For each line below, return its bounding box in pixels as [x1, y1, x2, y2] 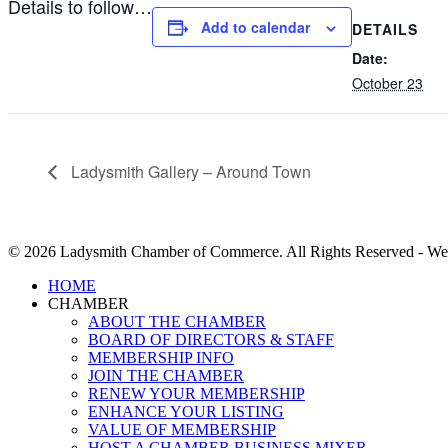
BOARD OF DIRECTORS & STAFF [88, 331, 334, 349]
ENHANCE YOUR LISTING [88, 403, 284, 421]
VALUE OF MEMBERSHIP [88, 421, 276, 439]
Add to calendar [201, 17, 310, 37]
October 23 [352, 72, 423, 93]
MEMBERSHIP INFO [88, 349, 234, 367]
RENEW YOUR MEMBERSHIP [88, 385, 305, 403]
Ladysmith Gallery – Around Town [67, 159, 311, 183]
